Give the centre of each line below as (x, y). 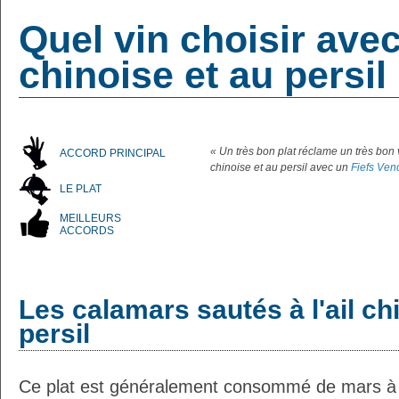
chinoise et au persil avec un (281, 167)
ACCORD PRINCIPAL (113, 153)
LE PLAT (81, 188)
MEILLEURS (90, 218)
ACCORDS (87, 230)
